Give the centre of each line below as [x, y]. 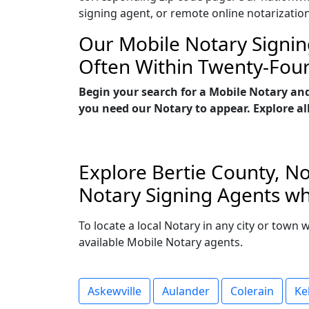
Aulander [186, 291]
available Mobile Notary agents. [161, 242]
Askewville [114, 291]
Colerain [252, 291]
